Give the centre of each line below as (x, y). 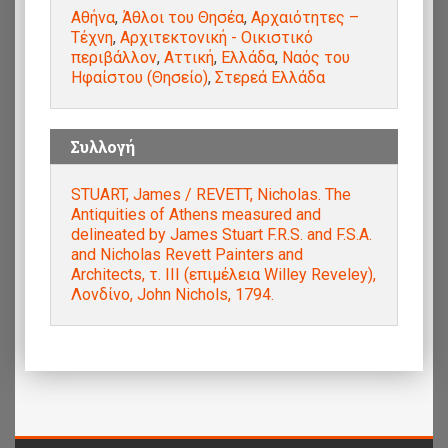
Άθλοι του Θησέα (183, 17)
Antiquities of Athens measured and (196, 214)
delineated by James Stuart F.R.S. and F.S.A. (221, 234)
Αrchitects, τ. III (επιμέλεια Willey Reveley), (223, 274)
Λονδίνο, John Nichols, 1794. (172, 294)
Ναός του (316, 57)
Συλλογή (102, 146)
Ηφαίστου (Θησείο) (139, 77)
